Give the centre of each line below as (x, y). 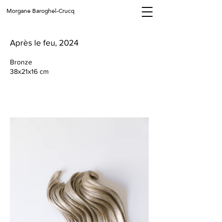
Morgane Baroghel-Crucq (40, 11)
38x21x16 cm (29, 71)
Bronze (21, 62)
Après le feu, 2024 (44, 42)
